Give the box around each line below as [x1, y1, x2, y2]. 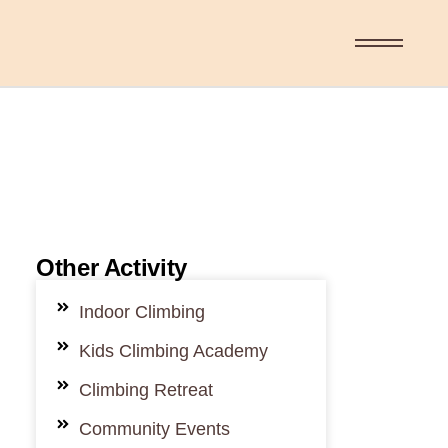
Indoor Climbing [78, 302, 205, 322]
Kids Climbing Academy [78, 341, 268, 361]
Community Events [78, 419, 230, 439]
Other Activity [36, 254, 187, 281]
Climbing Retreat [78, 380, 213, 400]
